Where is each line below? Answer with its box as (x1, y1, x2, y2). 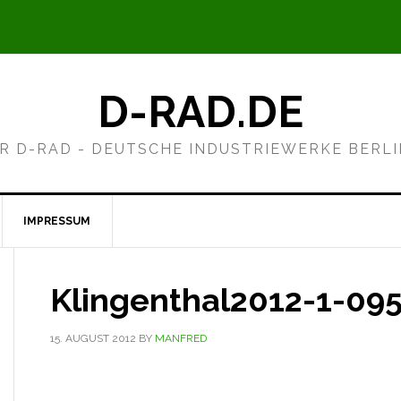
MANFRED (155, 332, 207, 345)
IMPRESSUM (23, 215, 90, 227)
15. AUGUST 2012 (50, 332, 136, 345)
